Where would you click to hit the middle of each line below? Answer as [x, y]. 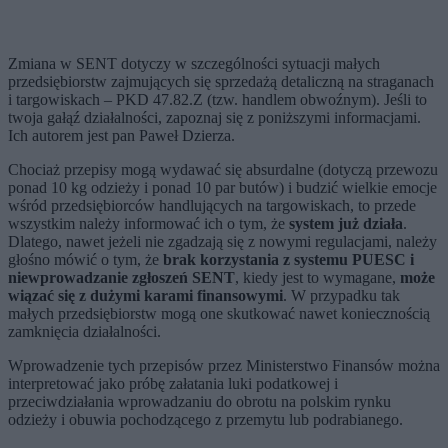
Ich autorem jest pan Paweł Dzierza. [123, 136]
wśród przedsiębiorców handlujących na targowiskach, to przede [212, 206]
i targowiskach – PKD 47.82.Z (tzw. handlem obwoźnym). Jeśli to [217, 100]
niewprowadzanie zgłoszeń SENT [121, 278]
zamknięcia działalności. [84, 332]
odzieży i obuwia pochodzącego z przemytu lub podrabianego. [205, 420]
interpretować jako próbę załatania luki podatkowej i [173, 384]
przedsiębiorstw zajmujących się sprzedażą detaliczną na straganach [221, 82]
